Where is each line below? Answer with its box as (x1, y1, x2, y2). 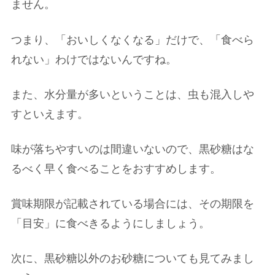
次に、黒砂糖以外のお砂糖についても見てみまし (11, 252, 254, 265)
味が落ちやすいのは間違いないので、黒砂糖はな (11, 142, 254, 155)
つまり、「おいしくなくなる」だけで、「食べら (11, 33, 254, 46)
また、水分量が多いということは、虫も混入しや (11, 88, 254, 101)
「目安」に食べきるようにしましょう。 (11, 217, 210, 230)
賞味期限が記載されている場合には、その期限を (11, 198, 254, 211)
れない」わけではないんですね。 (11, 53, 177, 66)
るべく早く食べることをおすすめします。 (11, 162, 221, 175)
